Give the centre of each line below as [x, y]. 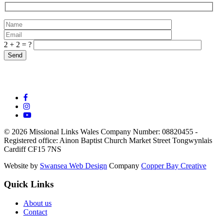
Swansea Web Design [73, 165]
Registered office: [32, 140]
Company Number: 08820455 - [149, 131]
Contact [35, 212]
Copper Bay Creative [174, 165]
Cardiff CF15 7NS [33, 149]
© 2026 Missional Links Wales [52, 131]
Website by [22, 165]
